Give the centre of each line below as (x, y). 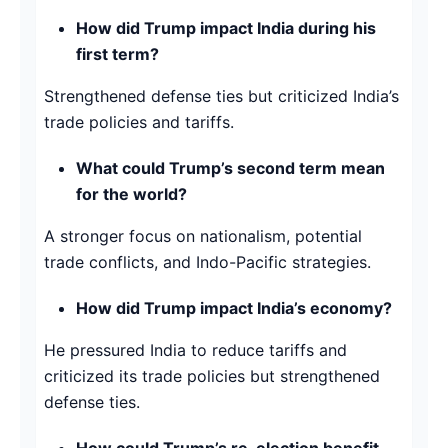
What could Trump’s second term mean (230, 167)
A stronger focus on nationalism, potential (203, 235)
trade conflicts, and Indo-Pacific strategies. (207, 261)
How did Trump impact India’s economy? (234, 307)
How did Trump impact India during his (226, 27)
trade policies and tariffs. (139, 121)
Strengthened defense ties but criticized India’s (221, 95)
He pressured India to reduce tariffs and (195, 349)
